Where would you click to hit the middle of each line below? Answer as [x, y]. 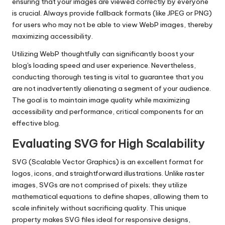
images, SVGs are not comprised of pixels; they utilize [100, 185]
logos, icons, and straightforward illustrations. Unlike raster [108, 174]
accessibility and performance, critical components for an [108, 112]
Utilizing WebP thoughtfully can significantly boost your [103, 54]
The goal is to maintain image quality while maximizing [101, 100]
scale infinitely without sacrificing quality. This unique [99, 208]
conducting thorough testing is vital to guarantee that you [108, 77]
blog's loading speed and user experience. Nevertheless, [104, 66]
